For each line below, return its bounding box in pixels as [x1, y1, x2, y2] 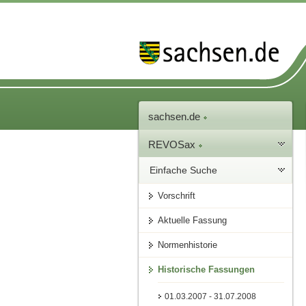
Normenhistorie [158, 240, 218, 251]
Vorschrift [158, 191, 196, 201]
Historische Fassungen [158, 264, 255, 275]
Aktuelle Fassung [158, 215, 227, 226]
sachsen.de [148, 111, 204, 123]
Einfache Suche [150, 165, 218, 176]
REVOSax [148, 139, 199, 151]
